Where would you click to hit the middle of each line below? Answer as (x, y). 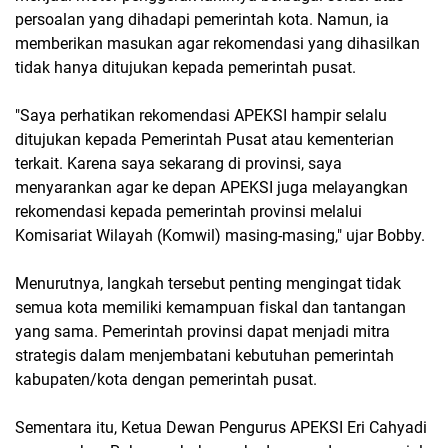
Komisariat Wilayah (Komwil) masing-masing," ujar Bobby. (220, 235)
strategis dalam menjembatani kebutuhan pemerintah (204, 355)
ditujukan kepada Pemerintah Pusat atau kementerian (204, 139)
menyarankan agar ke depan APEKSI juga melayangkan (211, 187)
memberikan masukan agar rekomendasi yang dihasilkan (217, 43)
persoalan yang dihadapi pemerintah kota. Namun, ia (202, 19)
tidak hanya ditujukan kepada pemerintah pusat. (185, 67)
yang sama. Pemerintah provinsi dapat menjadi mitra (202, 331)
